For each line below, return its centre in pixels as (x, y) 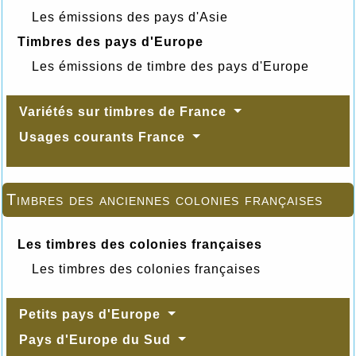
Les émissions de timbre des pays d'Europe (170, 66)
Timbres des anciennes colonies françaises (164, 199)
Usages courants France (104, 137)
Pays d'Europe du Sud (97, 339)
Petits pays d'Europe (92, 314)
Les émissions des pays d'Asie (130, 17)
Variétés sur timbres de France (125, 111)
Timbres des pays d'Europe (110, 41)
